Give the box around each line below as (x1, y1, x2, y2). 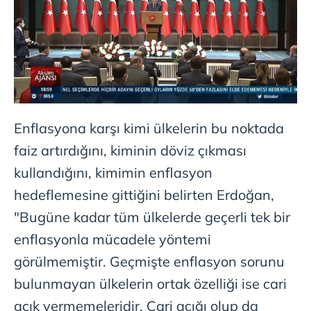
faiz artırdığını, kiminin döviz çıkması (14, 142, 246, 160)
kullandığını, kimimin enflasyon (14, 164, 212, 182)
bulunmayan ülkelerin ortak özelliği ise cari (14, 275, 287, 293)
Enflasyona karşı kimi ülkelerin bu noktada (14, 119, 284, 137)
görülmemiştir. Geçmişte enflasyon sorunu (14, 253, 285, 271)
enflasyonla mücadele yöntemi (14, 230, 211, 249)
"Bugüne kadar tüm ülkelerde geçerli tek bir (14, 208, 290, 226)
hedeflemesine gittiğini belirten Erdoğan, (14, 186, 274, 204)
